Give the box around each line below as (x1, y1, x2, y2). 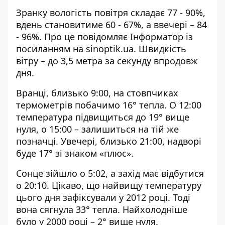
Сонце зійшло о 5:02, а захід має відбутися (16, 167, 204, 179)
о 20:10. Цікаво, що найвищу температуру (16, 179, 201, 191)
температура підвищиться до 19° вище (16, 111, 189, 123)
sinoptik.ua (86, 43, 134, 55)
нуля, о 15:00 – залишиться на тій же (16, 123, 179, 135)
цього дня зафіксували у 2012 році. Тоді (16, 191, 190, 203)
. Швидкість (134, 43, 186, 55)
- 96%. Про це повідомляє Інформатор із (16, 31, 193, 43)
